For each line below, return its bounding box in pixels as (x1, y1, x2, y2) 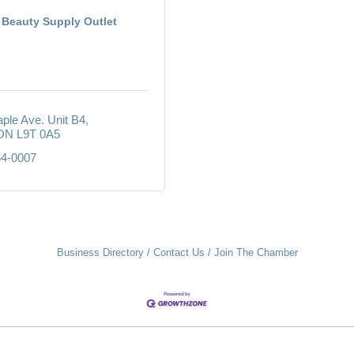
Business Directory (56, 246, 144, 258)
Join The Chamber (213, 246, 298, 258)
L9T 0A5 (16, 126, 60, 141)
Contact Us (153, 246, 205, 258)
